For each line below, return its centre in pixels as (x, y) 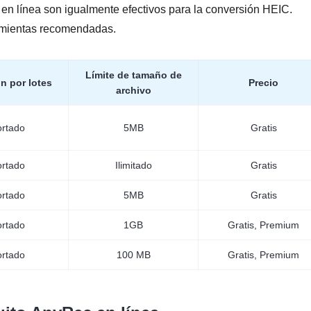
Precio (263, 83)
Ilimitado (133, 165)
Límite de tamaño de (133, 75)
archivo (133, 90)
